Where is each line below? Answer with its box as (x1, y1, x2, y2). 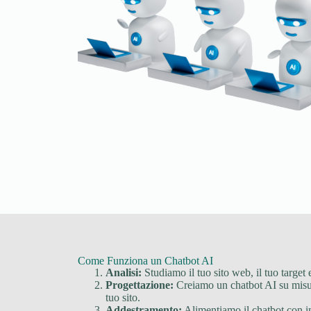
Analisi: (106, 266, 142, 278)
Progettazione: (106, 278, 174, 291)
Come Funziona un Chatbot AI (78, 254, 213, 267)
